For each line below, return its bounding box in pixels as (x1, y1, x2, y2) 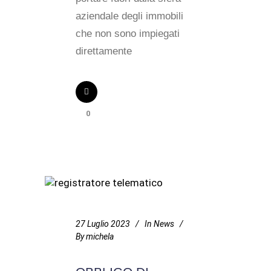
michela (86, 232, 114, 241)
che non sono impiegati (76, 28, 180, 39)
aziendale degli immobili (76, 10, 183, 22)
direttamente (76, 45, 132, 57)
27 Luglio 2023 (76, 219, 130, 229)
